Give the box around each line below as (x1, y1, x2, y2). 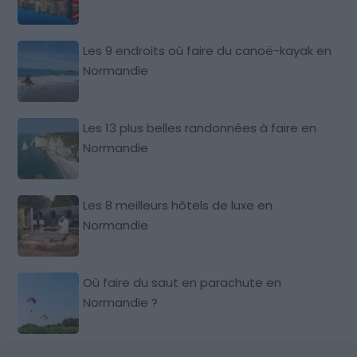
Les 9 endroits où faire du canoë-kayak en (83, 41, 332, 59)
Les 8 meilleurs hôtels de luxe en (83, 196, 273, 214)
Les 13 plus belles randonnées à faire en (83, 119, 317, 136)
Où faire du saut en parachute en (83, 273, 282, 291)
